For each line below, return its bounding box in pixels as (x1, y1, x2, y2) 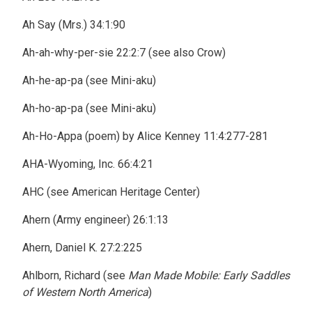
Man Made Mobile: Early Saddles (128, 269, 290, 282)
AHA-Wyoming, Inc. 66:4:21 (22, 157, 153, 171)
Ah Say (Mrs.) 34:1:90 (22, 18, 125, 31)
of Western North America (22, 286, 148, 299)
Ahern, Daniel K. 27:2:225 (22, 241, 142, 254)
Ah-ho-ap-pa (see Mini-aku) (22, 102, 156, 115)
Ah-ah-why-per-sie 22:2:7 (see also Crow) (22, 46, 226, 59)
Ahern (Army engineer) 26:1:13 (22, 213, 169, 226)
